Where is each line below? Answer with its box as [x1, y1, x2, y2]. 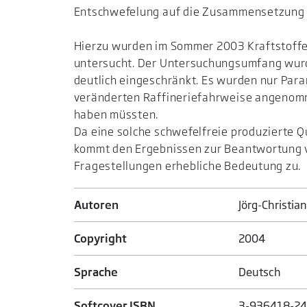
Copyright [73, 231, 127, 245]
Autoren [73, 197, 119, 212]
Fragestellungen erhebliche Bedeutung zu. [73, 158, 302, 173]
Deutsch [238, 265, 282, 279]
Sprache [73, 265, 118, 279]
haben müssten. [73, 107, 159, 121]
